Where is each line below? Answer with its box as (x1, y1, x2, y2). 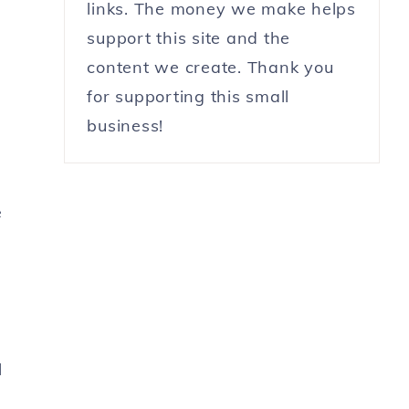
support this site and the (87, 26, 291, 48)
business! (87, 114, 164, 136)
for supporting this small (87, 85, 290, 107)
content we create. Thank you (87, 56, 334, 78)
